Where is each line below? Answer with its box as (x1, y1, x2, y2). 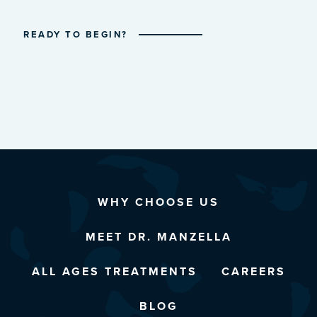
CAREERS (221, 263, 286, 279)
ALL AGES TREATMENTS (31, 263, 197, 279)
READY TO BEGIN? (23, 28, 128, 41)
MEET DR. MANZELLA (85, 229, 232, 245)
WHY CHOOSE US (98, 194, 219, 210)
